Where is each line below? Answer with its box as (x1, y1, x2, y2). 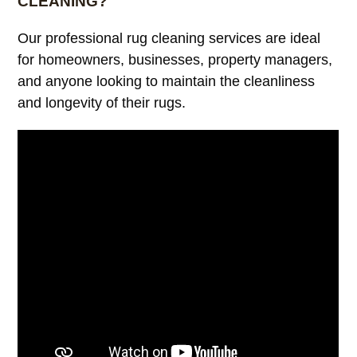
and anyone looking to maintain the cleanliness (18, 73, 316, 89)
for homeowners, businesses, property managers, (18, 51, 333, 68)
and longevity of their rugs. (18, 94, 186, 111)
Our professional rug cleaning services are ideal (18, 29, 321, 46)
